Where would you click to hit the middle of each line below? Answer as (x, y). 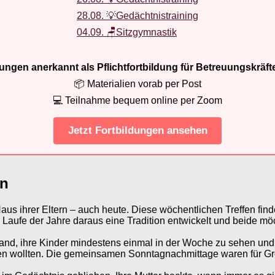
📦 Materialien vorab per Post (137, 83)
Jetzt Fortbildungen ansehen (137, 131)
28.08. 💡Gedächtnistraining (137, 15)
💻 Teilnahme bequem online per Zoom (137, 100)
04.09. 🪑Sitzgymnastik (127, 32)
